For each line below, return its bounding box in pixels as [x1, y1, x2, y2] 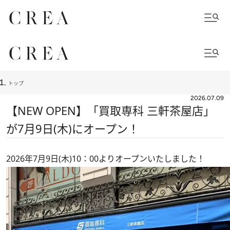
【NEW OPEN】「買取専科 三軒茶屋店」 [6, 103, 215, 118]
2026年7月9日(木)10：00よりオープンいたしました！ [6, 153, 205, 164]
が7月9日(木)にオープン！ [6, 121, 139, 136]
